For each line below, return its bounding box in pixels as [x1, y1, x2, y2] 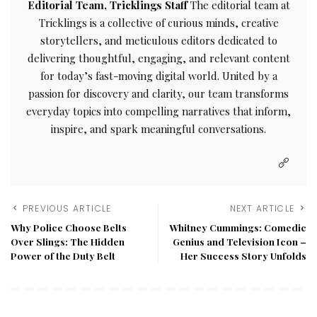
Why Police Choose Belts [11, 221, 127, 234]
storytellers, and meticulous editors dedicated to [40, 33, 277, 48]
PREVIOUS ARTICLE [23, 202, 112, 215]
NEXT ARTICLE [229, 202, 294, 215]
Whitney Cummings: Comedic [169, 221, 306, 234]
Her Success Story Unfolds [180, 249, 306, 263]
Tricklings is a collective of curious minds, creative [38, 16, 279, 30]
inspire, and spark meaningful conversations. [51, 122, 266, 137]
